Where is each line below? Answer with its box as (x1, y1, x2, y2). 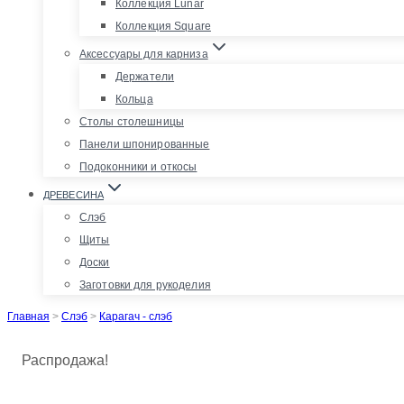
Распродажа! (22, 352, 108, 368)
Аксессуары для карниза (79, 47, 208, 60)
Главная (7, 309, 50, 323)
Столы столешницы (79, 115, 184, 128)
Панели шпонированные (79, 137, 210, 151)
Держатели (115, 69, 175, 83)
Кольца (115, 92, 153, 106)
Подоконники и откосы (79, 160, 197, 173)
